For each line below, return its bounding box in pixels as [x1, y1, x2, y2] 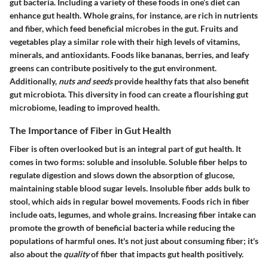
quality [63, 249, 89, 260]
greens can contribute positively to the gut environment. [10, 62, 217, 73]
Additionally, [10, 75, 59, 86]
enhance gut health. [10, 10, 83, 20]
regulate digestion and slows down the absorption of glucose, [10, 170, 234, 181]
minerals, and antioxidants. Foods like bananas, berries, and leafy [10, 49, 249, 60]
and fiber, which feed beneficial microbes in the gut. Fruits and [10, 23, 238, 33]
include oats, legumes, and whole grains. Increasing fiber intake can [10, 209, 256, 220]
